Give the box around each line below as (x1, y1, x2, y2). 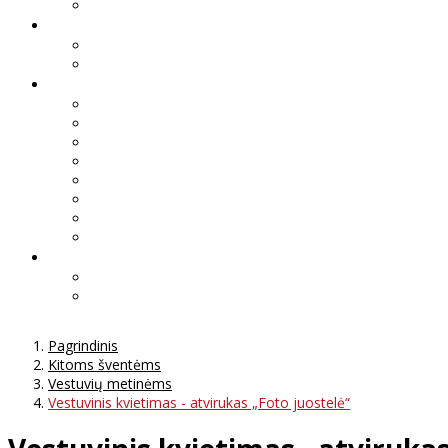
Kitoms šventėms (48, 354, 161, 374)
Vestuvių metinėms (48, 373, 172, 393)
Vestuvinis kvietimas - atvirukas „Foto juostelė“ (48, 392, 350, 412)
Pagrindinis (48, 335, 118, 355)
